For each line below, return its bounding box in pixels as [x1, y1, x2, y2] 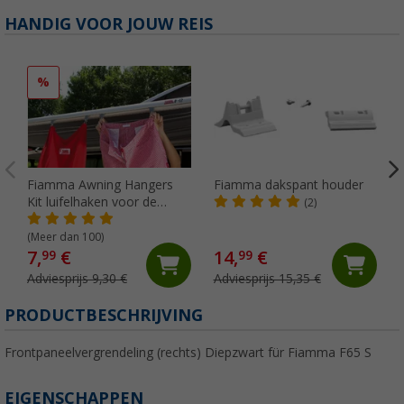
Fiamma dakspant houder [213, 178, 363, 193]
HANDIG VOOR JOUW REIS [5, 14, 213, 34]
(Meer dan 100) [27, 231, 104, 244]
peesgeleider [27, 212, 101, 227]
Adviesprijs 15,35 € [213, 271, 321, 287]
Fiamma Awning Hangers [27, 178, 173, 193]
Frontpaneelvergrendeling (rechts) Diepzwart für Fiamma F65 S [5, 345, 372, 361]
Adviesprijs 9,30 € [27, 271, 127, 287]
